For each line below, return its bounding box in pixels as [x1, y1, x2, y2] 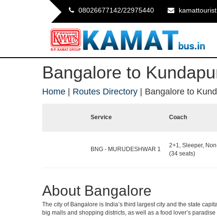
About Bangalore [42, 182, 152, 199]
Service [91, 113, 112, 121]
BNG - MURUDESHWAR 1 [91, 146, 161, 153]
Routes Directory [73, 86, 138, 96]
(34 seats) [169, 150, 195, 157]
